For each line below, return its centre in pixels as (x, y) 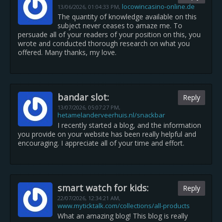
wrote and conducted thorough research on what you (104, 43)
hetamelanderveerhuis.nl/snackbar (111, 115)
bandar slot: (83, 97)
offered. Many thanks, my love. (67, 52)
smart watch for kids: (103, 188)
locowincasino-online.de (158, 6)
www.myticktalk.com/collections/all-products (124, 206)
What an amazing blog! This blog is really (123, 216)
